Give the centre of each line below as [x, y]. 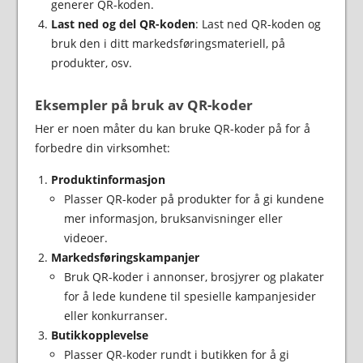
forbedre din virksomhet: [102, 147]
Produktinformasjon [108, 179]
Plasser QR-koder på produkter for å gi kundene [194, 199]
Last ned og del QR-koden [123, 23]
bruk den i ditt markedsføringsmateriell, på [168, 43]
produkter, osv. [91, 62]
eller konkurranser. [115, 315]
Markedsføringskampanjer [125, 257]
